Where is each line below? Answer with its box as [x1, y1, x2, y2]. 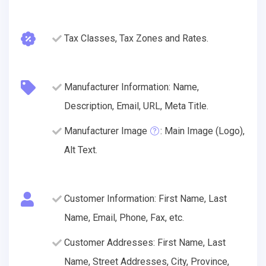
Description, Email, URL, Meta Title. [64, 100, 208, 112]
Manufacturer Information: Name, [64, 81, 199, 93]
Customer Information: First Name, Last [64, 192, 227, 204]
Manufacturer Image [64, 125, 147, 137]
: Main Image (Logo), [160, 125, 245, 137]
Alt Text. [64, 144, 97, 156]
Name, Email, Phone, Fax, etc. [64, 211, 184, 223]
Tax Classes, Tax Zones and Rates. [64, 32, 208, 44]
